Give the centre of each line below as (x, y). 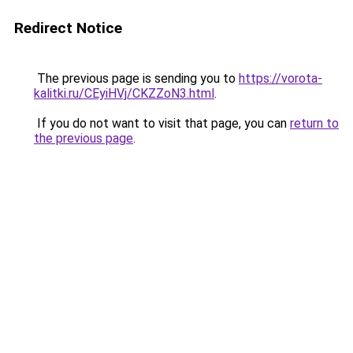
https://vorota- (281, 78)
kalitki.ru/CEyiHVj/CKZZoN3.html (124, 93)
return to (314, 123)
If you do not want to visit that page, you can (162, 123)
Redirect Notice (68, 28)
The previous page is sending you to (136, 78)
